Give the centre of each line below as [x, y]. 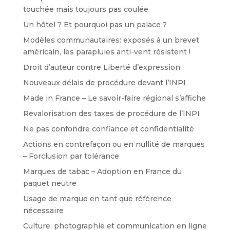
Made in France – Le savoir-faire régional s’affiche [114, 98]
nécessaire [43, 210]
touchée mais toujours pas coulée [85, 9]
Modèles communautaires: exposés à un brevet [111, 40]
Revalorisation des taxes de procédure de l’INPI [111, 113]
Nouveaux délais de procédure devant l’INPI [104, 82]
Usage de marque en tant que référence [97, 198]
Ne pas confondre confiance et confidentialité [108, 129]
